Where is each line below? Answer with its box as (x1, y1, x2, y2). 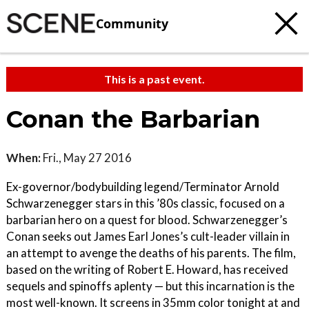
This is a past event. (104, 72, 205, 86)
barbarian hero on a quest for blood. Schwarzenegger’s (6, 212, 288, 227)
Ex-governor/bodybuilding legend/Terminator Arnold (6, 179, 279, 194)
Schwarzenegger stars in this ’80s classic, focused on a (6, 196, 285, 210)
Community (96, 14, 168, 32)
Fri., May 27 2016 (41, 150, 132, 165)
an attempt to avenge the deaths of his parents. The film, (6, 246, 296, 260)
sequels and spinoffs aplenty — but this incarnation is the (6, 279, 295, 293)
